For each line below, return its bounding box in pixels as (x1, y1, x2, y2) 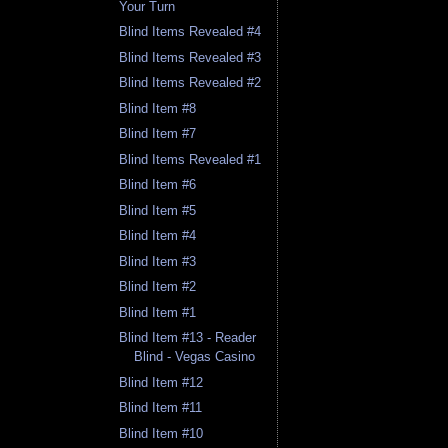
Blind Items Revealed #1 (119, 151, 262, 167)
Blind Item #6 (119, 177, 197, 193)
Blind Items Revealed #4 (119, 24, 262, 40)
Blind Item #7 (119, 126, 197, 142)
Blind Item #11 (119, 400, 203, 416)
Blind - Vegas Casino (134, 349, 256, 365)
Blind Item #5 (119, 202, 197, 218)
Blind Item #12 (119, 374, 204, 390)
